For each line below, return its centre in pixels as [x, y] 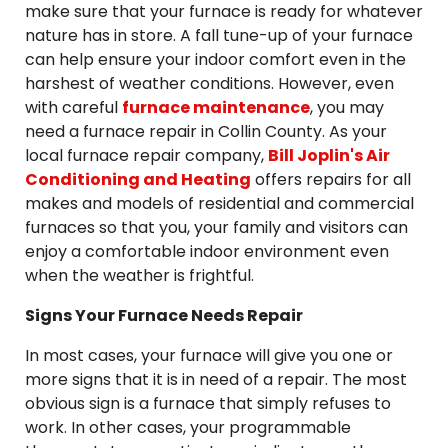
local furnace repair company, [146, 155]
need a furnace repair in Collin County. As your [206, 131]
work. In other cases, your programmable [188, 427]
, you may [347, 107]
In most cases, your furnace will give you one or [209, 355]
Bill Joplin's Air [329, 155]
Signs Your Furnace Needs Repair [164, 315]
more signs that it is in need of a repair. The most [216, 379]
